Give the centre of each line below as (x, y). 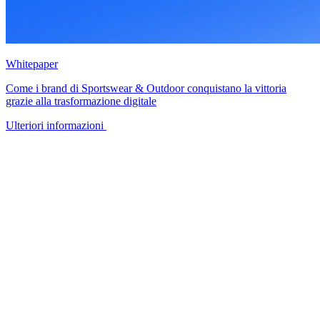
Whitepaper (32, 64)
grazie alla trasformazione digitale (81, 101)
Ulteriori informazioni (55, 125)
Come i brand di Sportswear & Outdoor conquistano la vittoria (146, 88)
